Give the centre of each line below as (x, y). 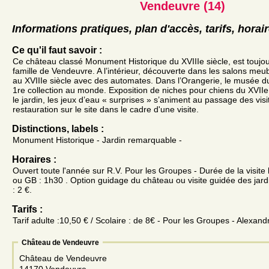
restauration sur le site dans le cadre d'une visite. (106, 109)
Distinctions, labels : (58, 128)
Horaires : (34, 159)
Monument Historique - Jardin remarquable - (97, 140)
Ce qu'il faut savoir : (57, 50)
